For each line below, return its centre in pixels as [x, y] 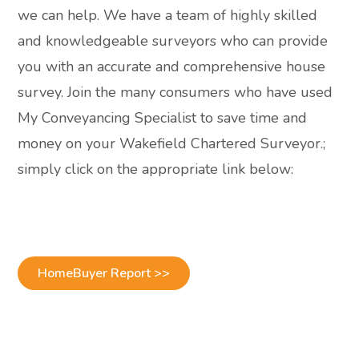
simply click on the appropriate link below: [156, 169]
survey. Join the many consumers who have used [175, 92]
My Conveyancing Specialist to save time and [163, 117]
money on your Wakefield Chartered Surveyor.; [172, 143]
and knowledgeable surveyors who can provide [173, 40]
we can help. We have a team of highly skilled [168, 15]
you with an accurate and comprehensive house [172, 66]
